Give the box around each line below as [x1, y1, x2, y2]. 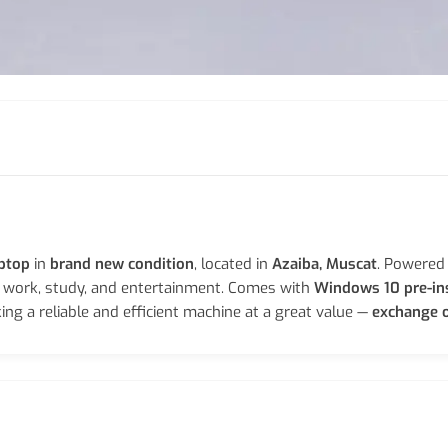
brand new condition [50, 254, 194, 274]
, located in [194, 254, 272, 274]
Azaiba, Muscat [272, 254, 377, 274]
